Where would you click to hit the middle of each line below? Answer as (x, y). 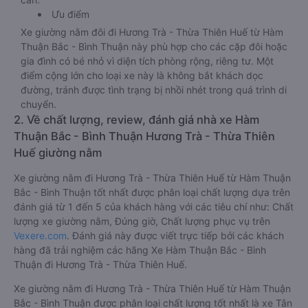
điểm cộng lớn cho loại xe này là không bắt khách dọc (142, 75)
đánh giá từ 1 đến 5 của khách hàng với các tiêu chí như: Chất (154, 207)
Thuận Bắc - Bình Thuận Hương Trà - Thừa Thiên (144, 136)
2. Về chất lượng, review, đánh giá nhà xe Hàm (136, 120)
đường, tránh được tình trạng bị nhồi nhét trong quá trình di (154, 90)
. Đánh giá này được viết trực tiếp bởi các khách (175, 235)
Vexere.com (40, 235)
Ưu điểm (70, 14)
